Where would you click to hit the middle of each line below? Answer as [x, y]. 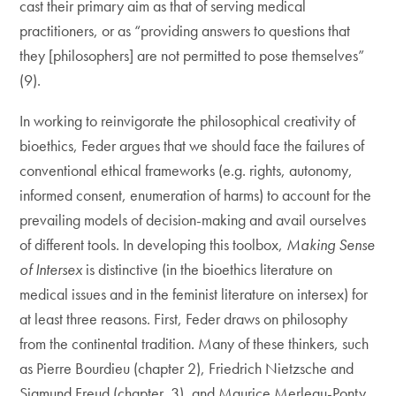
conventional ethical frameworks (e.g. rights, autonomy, [187, 170]
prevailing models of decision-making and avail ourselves [193, 220]
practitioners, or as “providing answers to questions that [185, 30]
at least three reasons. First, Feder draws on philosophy [184, 319]
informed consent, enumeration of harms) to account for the [196, 195]
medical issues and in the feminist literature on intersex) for [194, 294]
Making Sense [331, 244]
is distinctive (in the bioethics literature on [209, 269]
